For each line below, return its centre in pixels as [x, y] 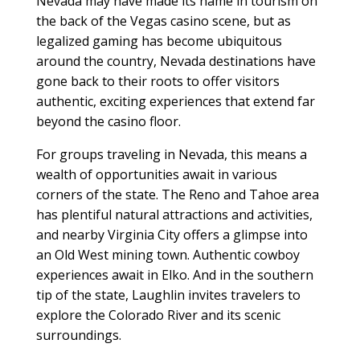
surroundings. [78, 335]
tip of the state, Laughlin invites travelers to [168, 295]
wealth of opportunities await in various [156, 174]
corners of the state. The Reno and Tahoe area [177, 194]
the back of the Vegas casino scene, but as [163, 21]
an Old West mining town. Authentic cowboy [168, 255]
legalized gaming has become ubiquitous [159, 41]
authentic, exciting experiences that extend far [175, 101]
